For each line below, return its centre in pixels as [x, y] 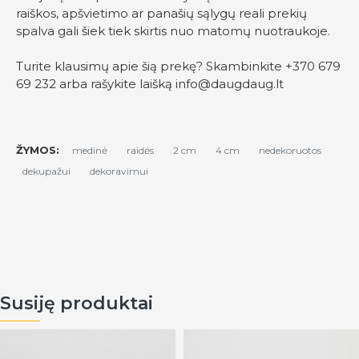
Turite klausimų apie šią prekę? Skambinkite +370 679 [178, 66]
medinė [90, 150]
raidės [140, 150]
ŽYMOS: [38, 150]
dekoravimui [119, 171]
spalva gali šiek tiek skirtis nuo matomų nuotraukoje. [173, 31]
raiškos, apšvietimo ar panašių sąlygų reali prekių [161, 13]
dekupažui [46, 171]
